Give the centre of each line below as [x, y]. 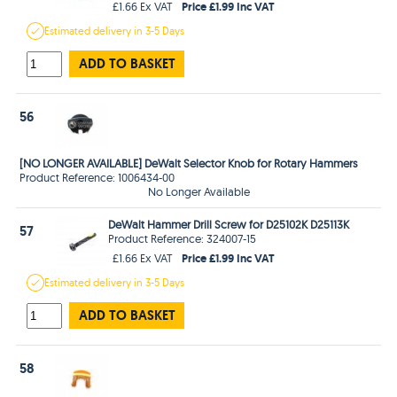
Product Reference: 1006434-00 [97, 177]
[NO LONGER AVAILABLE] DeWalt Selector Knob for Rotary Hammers [189, 163]
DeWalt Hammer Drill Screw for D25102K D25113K [229, 224]
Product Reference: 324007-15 [183, 238]
